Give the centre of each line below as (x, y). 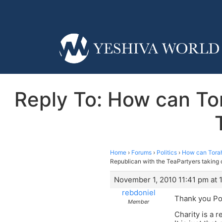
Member (139, 201)
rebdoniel (139, 192)
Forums (141, 152)
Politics (167, 152)
